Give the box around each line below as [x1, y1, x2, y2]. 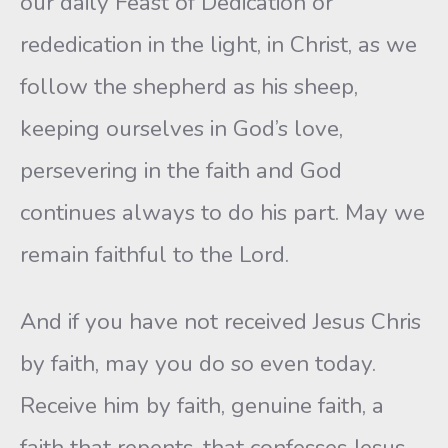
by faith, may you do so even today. [20, 348, 376, 379]
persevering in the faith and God [20, 155, 342, 186]
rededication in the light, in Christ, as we [20, 29, 417, 60]
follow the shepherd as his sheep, [20, 71, 358, 102]
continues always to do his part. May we [20, 197, 425, 228]
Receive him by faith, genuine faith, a [20, 390, 384, 421]
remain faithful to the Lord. [20, 239, 289, 270]
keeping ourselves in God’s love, [20, 113, 343, 144]
